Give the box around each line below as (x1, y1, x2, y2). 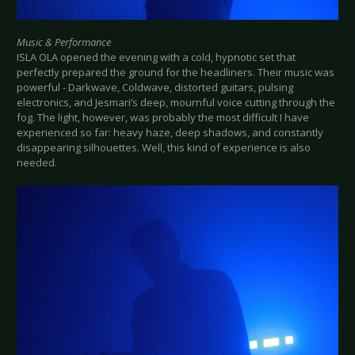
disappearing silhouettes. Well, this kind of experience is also (17, 140, 311, 155)
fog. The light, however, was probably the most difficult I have (17, 110, 309, 125)
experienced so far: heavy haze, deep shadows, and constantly (17, 125, 323, 140)
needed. (17, 155, 57, 170)
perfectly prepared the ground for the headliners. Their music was (17, 65, 334, 80)
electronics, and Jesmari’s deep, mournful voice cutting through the (17, 95, 335, 110)
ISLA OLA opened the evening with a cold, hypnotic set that (17, 50, 296, 65)
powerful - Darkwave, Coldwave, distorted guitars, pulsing (17, 80, 293, 95)
